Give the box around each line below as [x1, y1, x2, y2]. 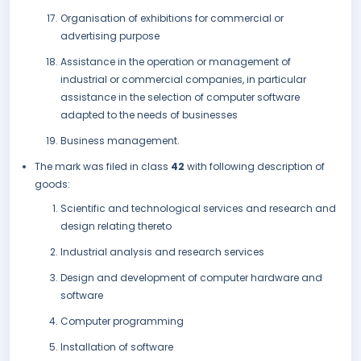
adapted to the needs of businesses [60, 108, 238, 122]
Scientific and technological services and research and [60, 201, 336, 216]
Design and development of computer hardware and [60, 271, 322, 285]
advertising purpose [60, 29, 160, 44]
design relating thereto [60, 219, 172, 234]
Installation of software [60, 340, 173, 355]
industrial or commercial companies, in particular [60, 73, 306, 87]
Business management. [60, 134, 180, 148]
